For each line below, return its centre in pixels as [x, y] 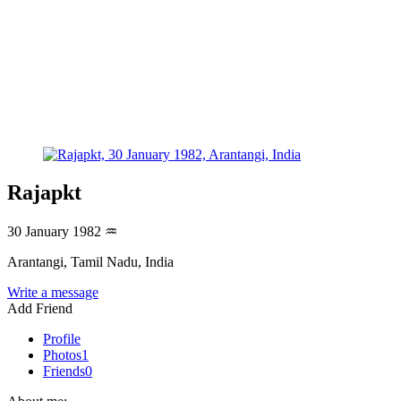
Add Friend [40, 308]
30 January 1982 [56, 231]
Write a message [53, 292]
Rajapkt [44, 192]
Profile [62, 338]
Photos [62, 354]
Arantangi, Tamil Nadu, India [90, 261]
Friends [64, 371]
